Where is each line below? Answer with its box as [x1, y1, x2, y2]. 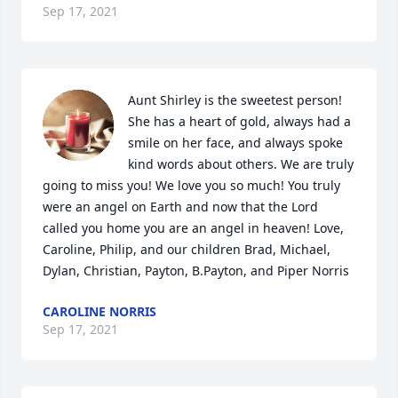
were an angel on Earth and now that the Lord [43, 198, 318, 215]
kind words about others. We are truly [128, 155, 354, 172]
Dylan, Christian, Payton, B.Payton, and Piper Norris [43, 262, 349, 279]
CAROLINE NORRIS [43, 303, 156, 320]
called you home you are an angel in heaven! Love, [43, 219, 344, 236]
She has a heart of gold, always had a [128, 113, 351, 130]
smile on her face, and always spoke [128, 134, 343, 151]
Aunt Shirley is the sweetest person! [128, 92, 342, 108]
